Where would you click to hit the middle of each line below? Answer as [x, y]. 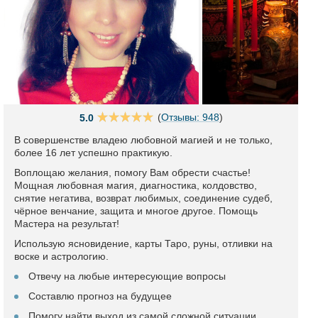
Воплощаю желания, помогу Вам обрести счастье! [132, 172]
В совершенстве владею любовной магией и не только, [143, 140]
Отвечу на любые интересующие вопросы [127, 276]
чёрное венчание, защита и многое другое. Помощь [136, 211]
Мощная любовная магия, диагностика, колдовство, [136, 185]
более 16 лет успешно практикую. [93, 153]
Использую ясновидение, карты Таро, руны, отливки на [143, 243]
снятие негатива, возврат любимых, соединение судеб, [143, 198]
